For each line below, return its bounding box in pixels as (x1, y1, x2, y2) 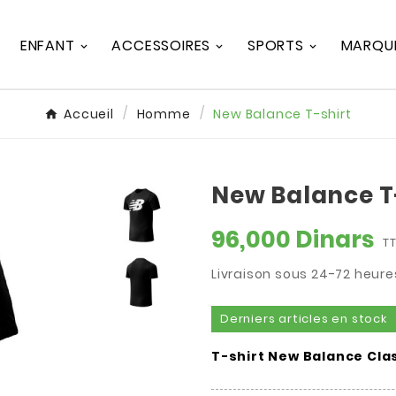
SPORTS (247, 34, 304, 56)
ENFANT (19, 34, 75, 56)
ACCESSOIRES (111, 34, 211, 56)
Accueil (64, 105, 114, 124)
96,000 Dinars (211, 224, 374, 256)
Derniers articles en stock (220, 310, 387, 328)
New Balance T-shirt (213, 105, 352, 124)
